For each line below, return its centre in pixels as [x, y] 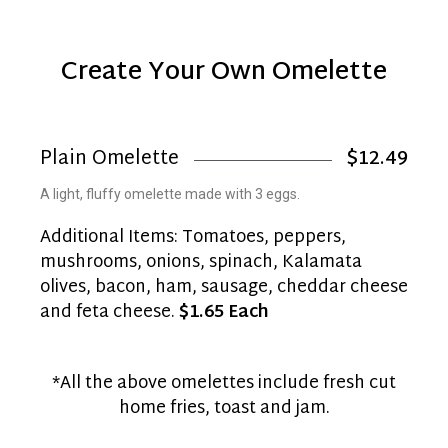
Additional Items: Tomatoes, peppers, [193, 237]
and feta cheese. [109, 312]
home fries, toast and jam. [224, 408]
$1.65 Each [224, 312]
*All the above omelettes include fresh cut [224, 383]
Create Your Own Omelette [224, 73]
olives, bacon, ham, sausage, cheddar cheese [224, 287]
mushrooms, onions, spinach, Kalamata [201, 262]
